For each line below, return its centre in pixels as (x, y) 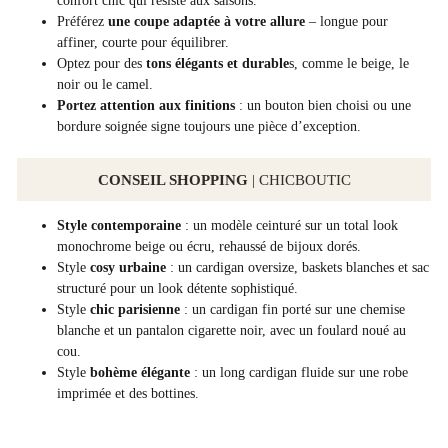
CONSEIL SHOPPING (172, 180)
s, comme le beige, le (349, 64)
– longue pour (346, 22)
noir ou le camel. (105, 85)
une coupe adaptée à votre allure (206, 22)
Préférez (82, 22)
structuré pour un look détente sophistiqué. (177, 289)
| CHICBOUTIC (299, 180)
